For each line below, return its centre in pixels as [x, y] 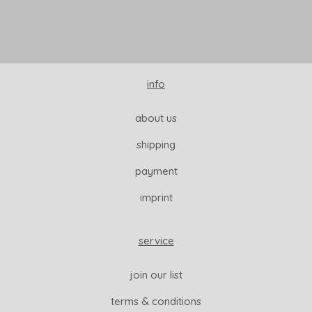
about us [156, 118]
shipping [156, 145]
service [156, 241]
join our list [156, 275]
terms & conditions [156, 301]
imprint [156, 197]
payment [156, 171]
